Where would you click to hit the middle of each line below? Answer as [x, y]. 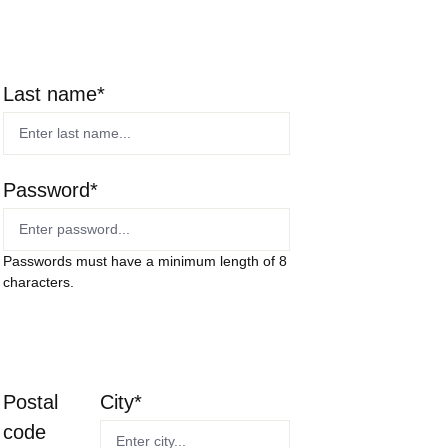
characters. [38, 282]
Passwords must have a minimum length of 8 [144, 261]
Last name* [53, 94]
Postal [30, 402]
